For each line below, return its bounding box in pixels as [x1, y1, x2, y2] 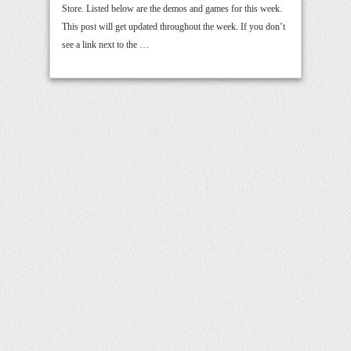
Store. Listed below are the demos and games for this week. [62, 3, 282, 14]
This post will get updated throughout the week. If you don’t [62, 21, 285, 32]
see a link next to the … [62, 39, 149, 50]
